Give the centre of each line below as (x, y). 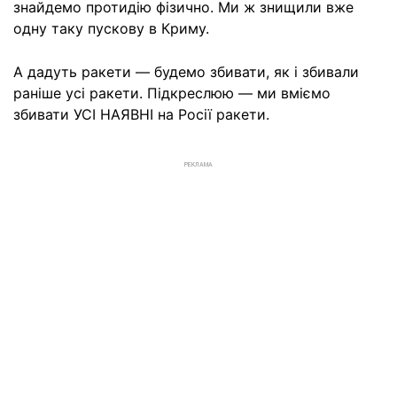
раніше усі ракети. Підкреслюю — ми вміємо (172, 93)
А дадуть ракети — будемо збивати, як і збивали (186, 72)
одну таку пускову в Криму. (111, 29)
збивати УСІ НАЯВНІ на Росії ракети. (141, 115)
